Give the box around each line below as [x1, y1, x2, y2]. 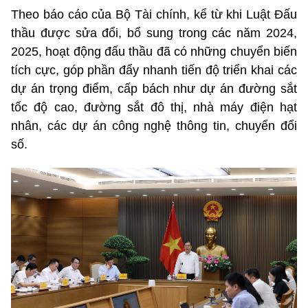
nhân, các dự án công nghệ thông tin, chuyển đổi [11, 119, 297, 133]
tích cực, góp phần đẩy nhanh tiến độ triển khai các [11, 63, 297, 78]
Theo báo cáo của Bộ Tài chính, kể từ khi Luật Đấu [11, 8, 297, 22]
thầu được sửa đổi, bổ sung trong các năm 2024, [11, 26, 297, 41]
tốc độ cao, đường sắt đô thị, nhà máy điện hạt [11, 100, 297, 115]
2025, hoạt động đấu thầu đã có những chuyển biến [11, 45, 297, 59]
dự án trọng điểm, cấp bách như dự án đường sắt [11, 82, 297, 96]
